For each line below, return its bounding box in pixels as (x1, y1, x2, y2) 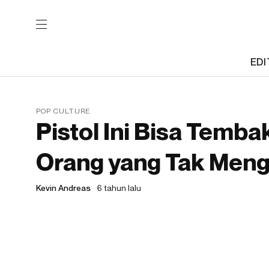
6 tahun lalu (97, 183, 141, 193)
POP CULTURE (36, 106, 91, 115)
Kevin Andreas (36, 183, 91, 193)
